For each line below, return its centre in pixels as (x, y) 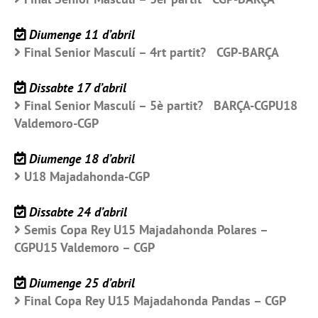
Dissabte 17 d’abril (78, 88)
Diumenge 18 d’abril (82, 159)
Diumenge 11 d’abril (82, 35)
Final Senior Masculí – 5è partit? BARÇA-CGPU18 (161, 106)
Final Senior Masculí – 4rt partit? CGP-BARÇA (152, 53)
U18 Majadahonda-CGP (87, 177)
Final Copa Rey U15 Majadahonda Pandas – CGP (155, 301)
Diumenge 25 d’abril (82, 283)
